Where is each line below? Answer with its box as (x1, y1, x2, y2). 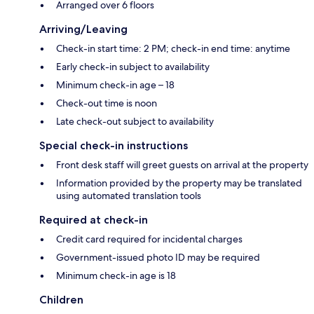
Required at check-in (39, 213, 148, 227)
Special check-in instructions (39, 139, 188, 153)
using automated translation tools (56, 189, 201, 203)
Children (39, 293, 83, 307)
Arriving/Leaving (39, 22, 128, 36)
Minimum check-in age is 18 (56, 269, 176, 282)
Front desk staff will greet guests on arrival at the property (56, 158, 308, 172)
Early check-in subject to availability (56, 60, 210, 74)
